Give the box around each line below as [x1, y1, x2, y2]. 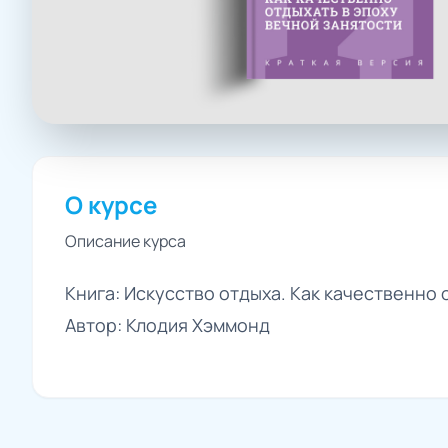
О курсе [65, 188, 157, 222]
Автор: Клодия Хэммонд [65, 313, 270, 338]
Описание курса [65, 230, 186, 253]
